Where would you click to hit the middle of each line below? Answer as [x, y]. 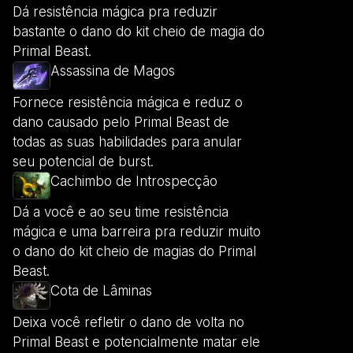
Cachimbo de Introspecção [134, 181]
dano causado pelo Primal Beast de [121, 122]
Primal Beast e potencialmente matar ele [136, 342]
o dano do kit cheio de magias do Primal [134, 252]
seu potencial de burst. [83, 161]
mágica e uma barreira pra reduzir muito [137, 232]
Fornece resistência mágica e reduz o [128, 102]
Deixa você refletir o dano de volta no [128, 322]
